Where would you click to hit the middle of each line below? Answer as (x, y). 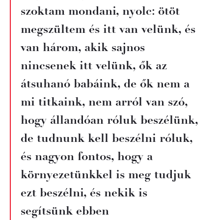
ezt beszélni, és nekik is (84, 192)
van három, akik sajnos (83, 47)
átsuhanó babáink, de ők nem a (105, 83)
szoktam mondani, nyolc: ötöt (100, 11)
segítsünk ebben (65, 211)
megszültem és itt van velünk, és (108, 29)
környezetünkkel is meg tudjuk (106, 174)
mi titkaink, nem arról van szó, (104, 102)
